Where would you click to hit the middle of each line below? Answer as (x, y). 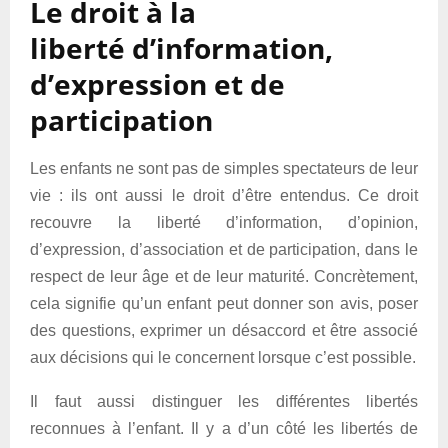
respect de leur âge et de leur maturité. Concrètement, (224, 276)
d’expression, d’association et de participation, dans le (224, 249)
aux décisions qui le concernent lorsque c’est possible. (223, 357)
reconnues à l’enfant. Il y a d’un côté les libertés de (224, 428)
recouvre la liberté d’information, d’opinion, (224, 222)
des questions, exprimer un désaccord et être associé (224, 330)
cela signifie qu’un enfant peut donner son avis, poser (224, 303)
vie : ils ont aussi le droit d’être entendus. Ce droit (224, 195)
